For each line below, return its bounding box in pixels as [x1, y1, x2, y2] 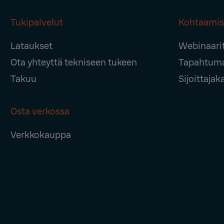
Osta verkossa [10, 105, 70, 117]
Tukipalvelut [10, 16, 63, 28]
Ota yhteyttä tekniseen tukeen [10, 56, 137, 68]
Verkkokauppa [10, 129, 71, 141]
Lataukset [10, 40, 53, 52]
